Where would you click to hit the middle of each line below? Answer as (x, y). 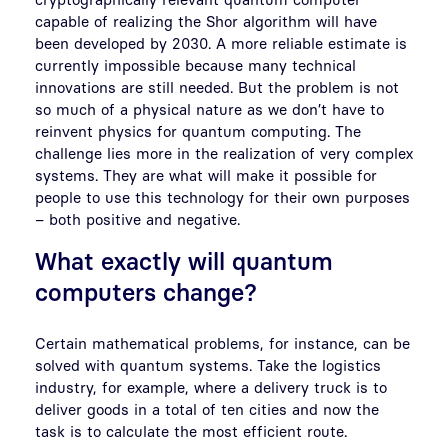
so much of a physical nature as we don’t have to (209, 108)
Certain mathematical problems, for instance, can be (222, 342)
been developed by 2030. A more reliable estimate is (221, 42)
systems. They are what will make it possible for (206, 174)
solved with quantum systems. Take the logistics (208, 364)
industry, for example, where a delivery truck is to (211, 386)
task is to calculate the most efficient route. (191, 430)
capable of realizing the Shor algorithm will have (206, 20)
